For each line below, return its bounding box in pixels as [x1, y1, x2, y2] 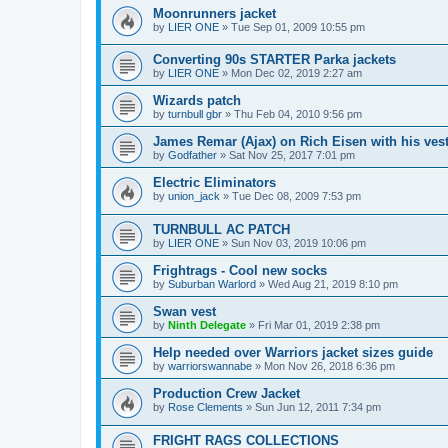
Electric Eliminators [153, 175, 276, 191]
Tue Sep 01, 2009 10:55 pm [231, 20, 365, 33]
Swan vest [153, 304, 216, 320]
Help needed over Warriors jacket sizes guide [153, 345, 433, 361]
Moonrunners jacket [153, 5, 276, 21]
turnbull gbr [168, 108, 222, 121]
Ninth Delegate [168, 319, 246, 332]
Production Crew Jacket [153, 386, 300, 402]
